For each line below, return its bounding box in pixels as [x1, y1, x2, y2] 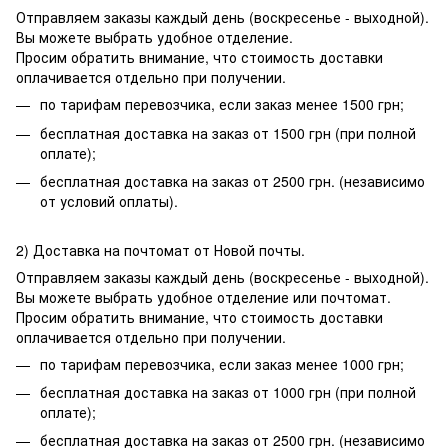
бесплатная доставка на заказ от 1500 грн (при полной [40, 122, 416, 143]
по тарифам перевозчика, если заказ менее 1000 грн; [40, 353, 404, 374]
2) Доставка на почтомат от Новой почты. [16, 239, 305, 260]
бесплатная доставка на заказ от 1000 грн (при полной [40, 381, 416, 402]
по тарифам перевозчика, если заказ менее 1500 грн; [40, 94, 404, 115]
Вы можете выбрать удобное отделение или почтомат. [16, 286, 391, 307]
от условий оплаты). [40, 191, 178, 212]
